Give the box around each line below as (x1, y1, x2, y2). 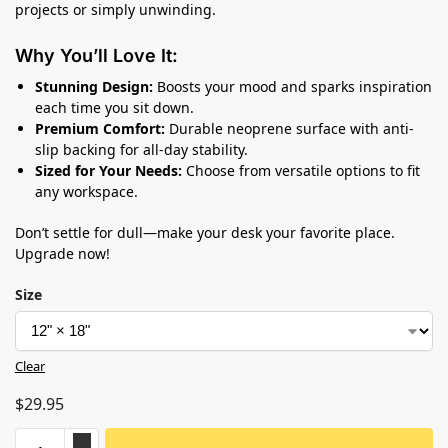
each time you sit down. (35, 97, 194, 117)
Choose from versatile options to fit (182, 160, 420, 180)
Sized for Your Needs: (35, 160, 182, 180)
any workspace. (35, 181, 138, 201)
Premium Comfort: (35, 118, 165, 138)
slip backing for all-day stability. (35, 139, 248, 159)
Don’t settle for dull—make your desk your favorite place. (15, 222, 395, 242)
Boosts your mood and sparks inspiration (153, 76, 432, 96)
